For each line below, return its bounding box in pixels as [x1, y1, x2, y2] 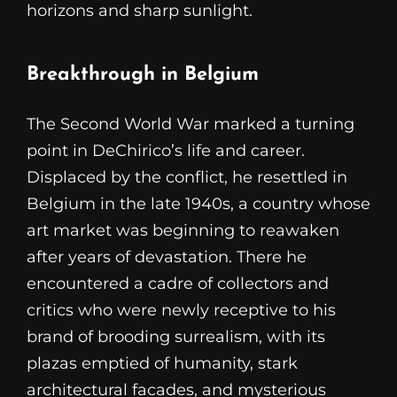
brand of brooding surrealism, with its [27, 327, 325, 347]
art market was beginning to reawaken [27, 221, 339, 241]
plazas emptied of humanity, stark [27, 354, 298, 374]
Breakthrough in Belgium [27, 64, 259, 85]
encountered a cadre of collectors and [27, 274, 329, 294]
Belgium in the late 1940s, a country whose [27, 194, 370, 214]
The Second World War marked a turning [27, 114, 354, 135]
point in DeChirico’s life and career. [27, 141, 305, 161]
